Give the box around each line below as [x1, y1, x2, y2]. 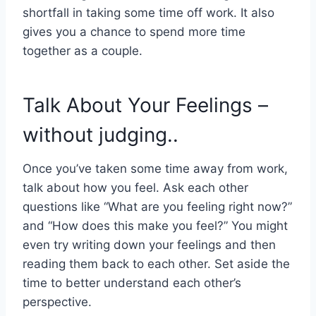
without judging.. [23, 122, 178, 147]
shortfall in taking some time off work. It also [23, 5, 274, 20]
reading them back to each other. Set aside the [23, 256, 290, 271]
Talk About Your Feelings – [23, 92, 268, 117]
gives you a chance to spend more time [23, 24, 245, 39]
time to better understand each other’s [23, 275, 241, 290]
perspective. [23, 294, 92, 309]
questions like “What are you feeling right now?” [23, 199, 292, 214]
